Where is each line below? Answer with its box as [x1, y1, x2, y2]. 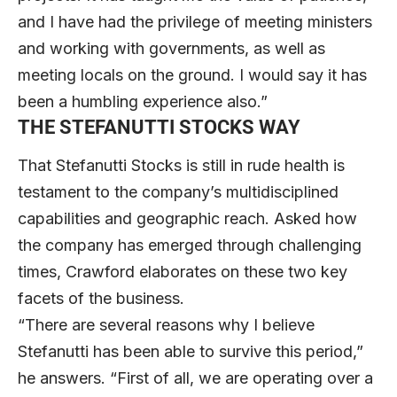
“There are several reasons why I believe [18, 315, 315, 335]
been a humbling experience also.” [18, 91, 276, 111]
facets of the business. [18, 289, 198, 308]
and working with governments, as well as [18, 38, 325, 58]
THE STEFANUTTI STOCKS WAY [18, 115, 300, 138]
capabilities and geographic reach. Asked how [18, 209, 357, 229]
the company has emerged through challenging [18, 236, 362, 255]
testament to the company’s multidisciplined [18, 183, 339, 202]
